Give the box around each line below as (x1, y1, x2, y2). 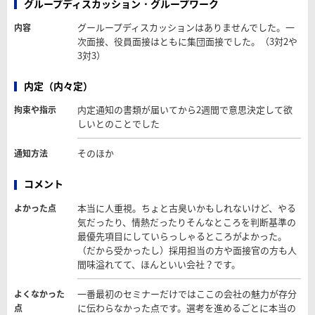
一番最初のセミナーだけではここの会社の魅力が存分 (77, 286, 297, 300)
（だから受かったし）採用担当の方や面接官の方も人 (77, 243, 297, 257)
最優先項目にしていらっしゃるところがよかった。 (77, 229, 287, 243)
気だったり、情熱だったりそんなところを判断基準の (77, 214, 296, 229)
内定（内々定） (24, 79, 93, 94)
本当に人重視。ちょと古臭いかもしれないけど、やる (77, 200, 296, 214)
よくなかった (14, 287, 65, 300)
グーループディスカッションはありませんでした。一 (77, 20, 295, 34)
